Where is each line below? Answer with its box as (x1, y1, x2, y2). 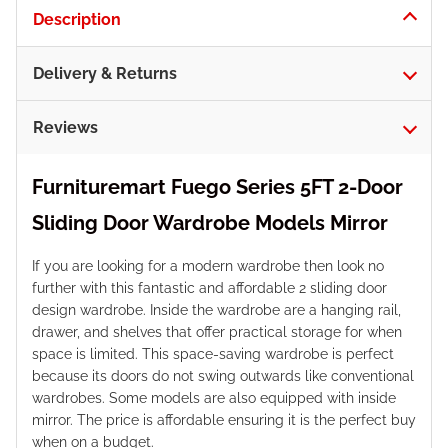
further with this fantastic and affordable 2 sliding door (32, 279, 387, 296)
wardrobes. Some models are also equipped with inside (32, 389, 396, 406)
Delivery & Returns (33, 63, 177, 83)
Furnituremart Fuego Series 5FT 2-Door (32, 174, 403, 199)
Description (33, 9, 121, 29)
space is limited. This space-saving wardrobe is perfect (32, 345, 394, 362)
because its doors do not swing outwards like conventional (32, 367, 414, 384)
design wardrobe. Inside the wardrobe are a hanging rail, (32, 301, 401, 318)
